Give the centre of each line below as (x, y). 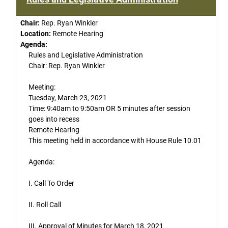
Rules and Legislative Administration (86, 55)
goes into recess (54, 119)
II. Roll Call (45, 205)
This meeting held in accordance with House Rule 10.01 (115, 141)
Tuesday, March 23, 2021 (68, 98)
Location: (36, 34)
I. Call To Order (51, 183)
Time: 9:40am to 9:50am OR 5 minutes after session (109, 109)
